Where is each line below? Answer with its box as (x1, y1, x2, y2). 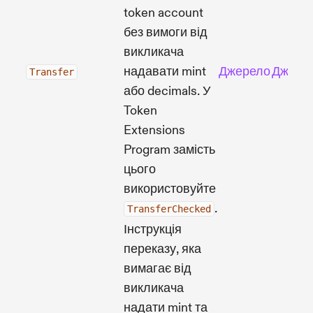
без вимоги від (124, 24, 208, 41)
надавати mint (124, 63, 206, 80)
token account (124, 4, 203, 21)
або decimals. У (124, 82, 210, 99)
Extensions (124, 122, 185, 138)
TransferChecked (127, 203, 211, 214)
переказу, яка (124, 240, 201, 257)
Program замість (124, 141, 215, 158)
